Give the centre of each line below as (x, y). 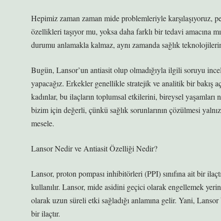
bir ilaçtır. (46, 213)
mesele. (43, 123)
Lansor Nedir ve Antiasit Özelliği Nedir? (94, 148)
